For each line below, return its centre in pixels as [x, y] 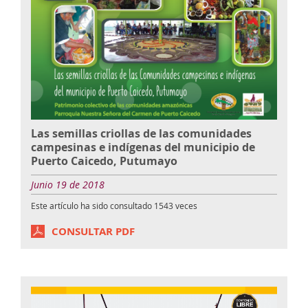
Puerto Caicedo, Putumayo [104, 161]
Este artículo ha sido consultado [92, 206]
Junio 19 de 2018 [68, 185]
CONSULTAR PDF [93, 232]
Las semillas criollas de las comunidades [141, 134]
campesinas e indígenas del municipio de [143, 147]
